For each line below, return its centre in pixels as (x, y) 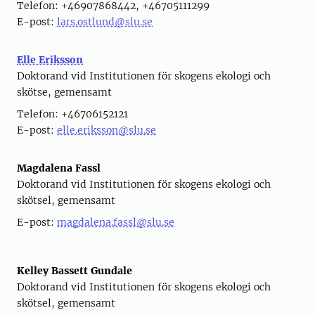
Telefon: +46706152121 (72, 114)
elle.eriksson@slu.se (107, 130)
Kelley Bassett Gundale (75, 271)
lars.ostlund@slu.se (105, 22)
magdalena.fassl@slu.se (116, 222)
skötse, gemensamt (64, 92)
